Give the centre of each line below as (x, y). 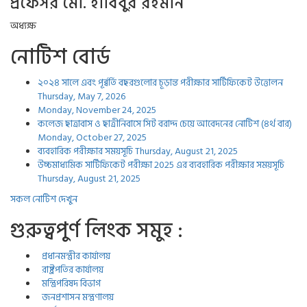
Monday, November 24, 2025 (97, 110)
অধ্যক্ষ (23, 26)
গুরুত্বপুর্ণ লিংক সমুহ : (97, 231)
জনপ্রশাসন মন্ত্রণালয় (76, 297)
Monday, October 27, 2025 (92, 137)
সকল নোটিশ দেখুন (44, 199)
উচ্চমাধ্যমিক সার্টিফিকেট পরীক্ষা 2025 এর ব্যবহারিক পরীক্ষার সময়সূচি (161, 165)
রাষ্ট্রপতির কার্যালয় (71, 270)
